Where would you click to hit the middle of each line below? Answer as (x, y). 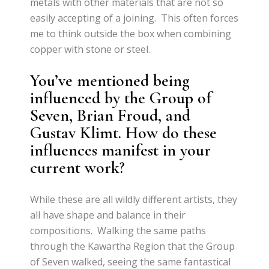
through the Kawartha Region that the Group (133, 246)
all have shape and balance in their (108, 215)
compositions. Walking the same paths (118, 230)
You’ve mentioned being (110, 80)
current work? (78, 167)
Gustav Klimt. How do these (124, 132)
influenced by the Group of (121, 98)
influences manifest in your (121, 150)
